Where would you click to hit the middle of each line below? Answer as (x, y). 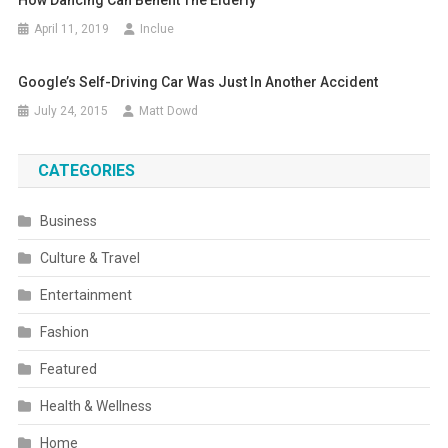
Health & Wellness (95, 405)
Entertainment (85, 294)
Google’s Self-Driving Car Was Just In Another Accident (198, 81)
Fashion (64, 331)
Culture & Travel (89, 257)
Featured (68, 368)
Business (68, 220)
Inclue (157, 28)
